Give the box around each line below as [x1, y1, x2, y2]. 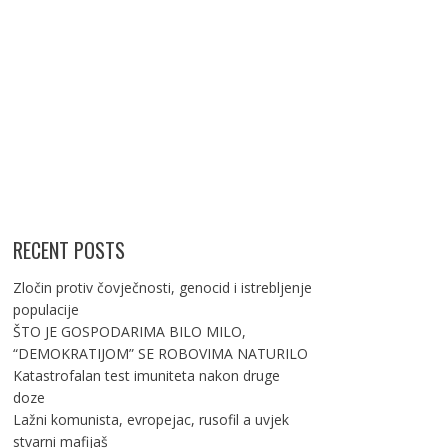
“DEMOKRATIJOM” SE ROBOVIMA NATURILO [12, 344, 308, 363]
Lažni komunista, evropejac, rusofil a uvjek [12, 410, 289, 429]
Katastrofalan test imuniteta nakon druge [12, 366, 280, 385]
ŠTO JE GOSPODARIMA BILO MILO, [12, 322, 246, 341]
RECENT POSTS [12, 235, 125, 265]
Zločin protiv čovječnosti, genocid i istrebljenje [12, 278, 312, 297]
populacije [12, 300, 79, 319]
